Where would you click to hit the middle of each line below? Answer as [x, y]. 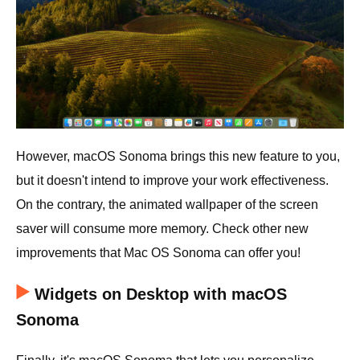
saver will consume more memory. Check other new [162, 228]
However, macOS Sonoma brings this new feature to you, [178, 156]
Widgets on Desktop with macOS [161, 294]
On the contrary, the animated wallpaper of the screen [167, 204]
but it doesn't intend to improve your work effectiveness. [172, 180]
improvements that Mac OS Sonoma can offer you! [158, 252]
